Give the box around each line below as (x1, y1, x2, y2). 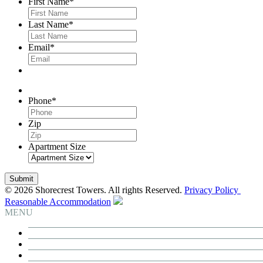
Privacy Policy (184, 185, 241, 195)
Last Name (28, 19, 69, 30)
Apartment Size (28, 141, 86, 152)
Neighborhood (28, 250, 82, 261)
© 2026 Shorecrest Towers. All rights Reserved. (5, 185, 184, 195)
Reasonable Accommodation (5, 197, 111, 207)
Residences (28, 239, 70, 249)
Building (28, 228, 60, 238)
